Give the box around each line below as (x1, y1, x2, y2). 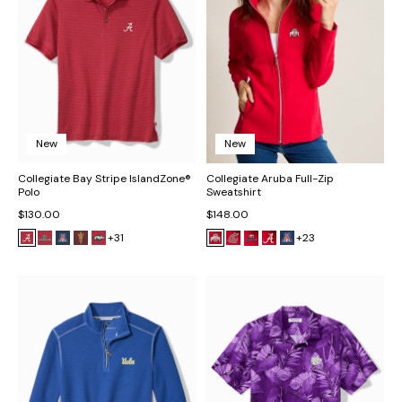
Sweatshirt (206, 185, 261, 200)
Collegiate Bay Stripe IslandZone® (18, 171, 191, 187)
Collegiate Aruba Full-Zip (206, 171, 334, 187)
